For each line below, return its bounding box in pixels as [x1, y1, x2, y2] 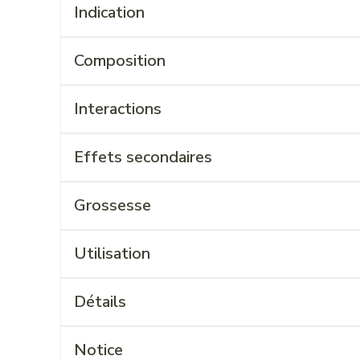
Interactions [73, 98, 162, 120]
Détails [73, 291, 126, 313]
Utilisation [73, 243, 150, 264]
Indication [73, 2, 145, 23]
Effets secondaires [73, 146, 212, 168]
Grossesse [73, 194, 151, 216]
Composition [73, 50, 166, 72]
